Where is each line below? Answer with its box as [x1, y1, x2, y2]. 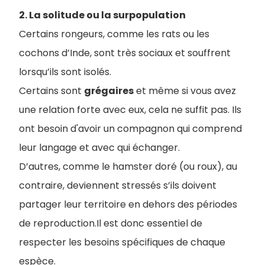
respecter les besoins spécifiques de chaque [19, 235, 225, 249]
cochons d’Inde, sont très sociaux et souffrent [19, 46, 231, 60]
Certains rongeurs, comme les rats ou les [19, 27, 209, 41]
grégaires [84, 84, 134, 98]
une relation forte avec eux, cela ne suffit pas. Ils [19, 103, 241, 117]
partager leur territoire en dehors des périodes [19, 198, 237, 211]
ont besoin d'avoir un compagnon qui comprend [19, 122, 242, 135]
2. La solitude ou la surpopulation [19, 8, 186, 22]
